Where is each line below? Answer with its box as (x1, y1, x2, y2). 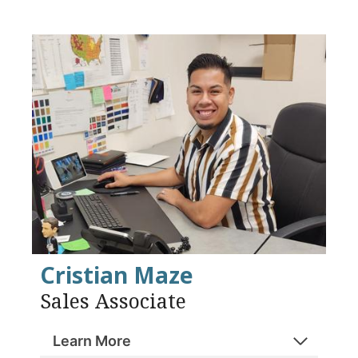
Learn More (53, 332, 131, 350)
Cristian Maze (40, 260, 193, 291)
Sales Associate (40, 287, 186, 315)
